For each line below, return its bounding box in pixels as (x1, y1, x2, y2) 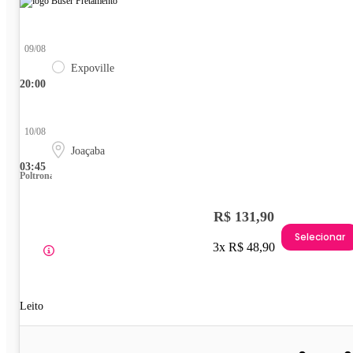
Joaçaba (71, 145, 105, 158)
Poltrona (20, 170, 54, 182)
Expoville (71, 62, 114, 75)
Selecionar (295, 229, 345, 243)
